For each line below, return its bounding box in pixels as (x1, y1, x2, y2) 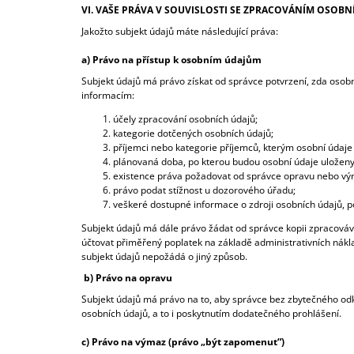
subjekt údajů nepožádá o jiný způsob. (81, 250, 250, 264)
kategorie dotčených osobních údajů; (113, 126, 276, 141)
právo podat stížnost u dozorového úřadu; (113, 183, 298, 198)
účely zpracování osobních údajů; (113, 112, 260, 126)
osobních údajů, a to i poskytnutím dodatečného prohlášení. (81, 307, 341, 321)
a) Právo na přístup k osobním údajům (81, 53, 264, 67)
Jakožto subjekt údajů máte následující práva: (81, 24, 278, 39)
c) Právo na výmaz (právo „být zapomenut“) (81, 335, 287, 349)
